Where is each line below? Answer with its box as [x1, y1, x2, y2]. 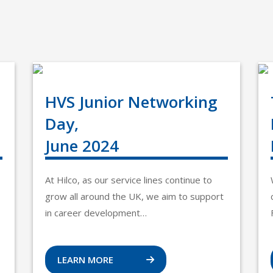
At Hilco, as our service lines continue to [45, 174, 212, 186]
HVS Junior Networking [45, 91, 218, 113]
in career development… [45, 207, 147, 219]
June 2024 [45, 135, 119, 157]
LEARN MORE [57, 253, 116, 266]
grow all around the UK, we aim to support [45, 190, 224, 202]
